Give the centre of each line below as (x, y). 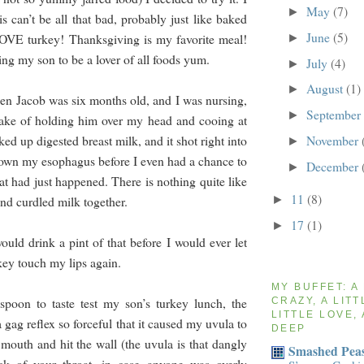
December (334, 166)
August (326, 89)
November (334, 141)
